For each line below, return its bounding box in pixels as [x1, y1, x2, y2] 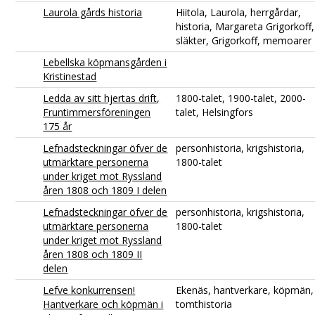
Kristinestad [43, 69, 97, 83]
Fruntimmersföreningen [43, 105, 151, 119]
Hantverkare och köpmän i [43, 297, 164, 311]
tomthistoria [176, 297, 233, 311]
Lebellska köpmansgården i [43, 55, 167, 69]
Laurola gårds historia [43, 5, 143, 19]
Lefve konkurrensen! [43, 283, 136, 297]
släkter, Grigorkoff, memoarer [176, 33, 312, 47]
